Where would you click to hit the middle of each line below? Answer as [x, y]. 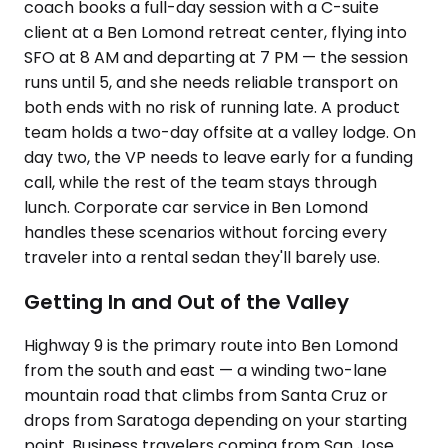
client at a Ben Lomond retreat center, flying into [215, 32]
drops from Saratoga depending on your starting [215, 421]
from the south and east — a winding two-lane [205, 371]
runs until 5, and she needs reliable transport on [211, 82]
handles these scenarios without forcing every [205, 232]
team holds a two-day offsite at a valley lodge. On [220, 132]
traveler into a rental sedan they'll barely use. [202, 257]
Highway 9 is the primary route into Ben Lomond [211, 346]
